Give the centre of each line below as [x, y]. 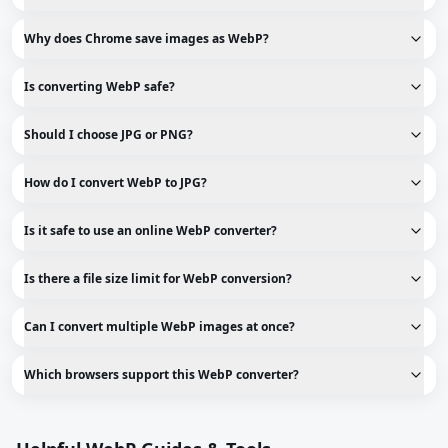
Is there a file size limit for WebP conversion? [158, 278]
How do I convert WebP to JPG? [115, 182]
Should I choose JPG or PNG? [108, 134]
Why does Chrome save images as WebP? [146, 38]
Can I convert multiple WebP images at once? [159, 326]
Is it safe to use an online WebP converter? [150, 230]
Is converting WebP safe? [99, 86]
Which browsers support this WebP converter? [161, 374]
